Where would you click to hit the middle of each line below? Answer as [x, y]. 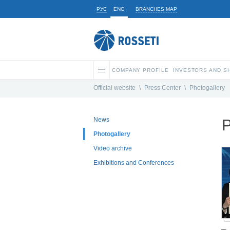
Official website [114, 88]
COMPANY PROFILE [140, 70]
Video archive [113, 149]
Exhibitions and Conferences [134, 163]
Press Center [162, 88]
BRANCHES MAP [156, 9]
